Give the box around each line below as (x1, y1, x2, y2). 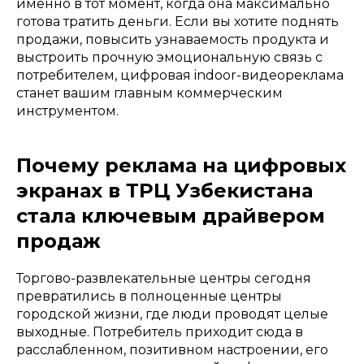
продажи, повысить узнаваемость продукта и (16, 31, 329, 47)
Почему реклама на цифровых (16, 153, 346, 177)
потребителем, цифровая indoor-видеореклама (16, 67, 344, 83)
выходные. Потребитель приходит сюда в (16, 323, 303, 340)
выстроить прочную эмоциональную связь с (16, 49, 323, 65)
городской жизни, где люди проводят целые (16, 305, 328, 322)
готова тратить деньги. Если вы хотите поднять (16, 13, 339, 29)
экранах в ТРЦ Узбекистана (16, 178, 313, 202)
